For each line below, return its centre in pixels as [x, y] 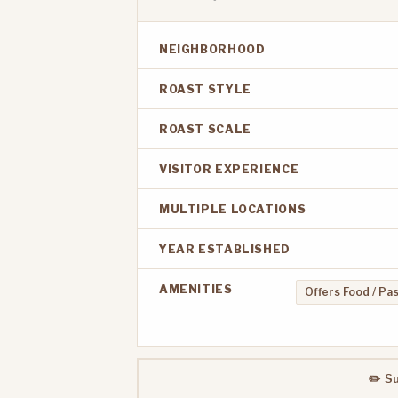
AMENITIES [196, 290]
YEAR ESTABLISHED [225, 250]
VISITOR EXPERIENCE [229, 170]
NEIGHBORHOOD [212, 50]
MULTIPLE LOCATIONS [233, 210]
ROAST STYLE [205, 90]
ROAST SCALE [205, 130]
